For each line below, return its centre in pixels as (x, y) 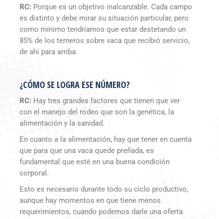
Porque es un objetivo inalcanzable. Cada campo (112, 7)
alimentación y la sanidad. (62, 123)
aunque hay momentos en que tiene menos (90, 201)
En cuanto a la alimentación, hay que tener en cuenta (106, 140)
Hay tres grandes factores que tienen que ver (106, 101)
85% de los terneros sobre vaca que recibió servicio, (105, 41)
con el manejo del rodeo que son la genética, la (97, 112)
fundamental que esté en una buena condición (95, 162)
